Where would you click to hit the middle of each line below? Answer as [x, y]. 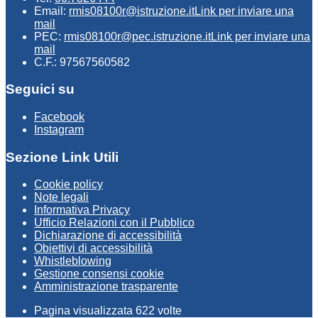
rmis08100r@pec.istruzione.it [137, 36]
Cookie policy [68, 185]
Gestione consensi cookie [99, 274]
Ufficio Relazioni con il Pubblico [114, 223]
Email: [51, 11]
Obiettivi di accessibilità [93, 248]
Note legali [61, 197]
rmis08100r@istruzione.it [132, 11]
